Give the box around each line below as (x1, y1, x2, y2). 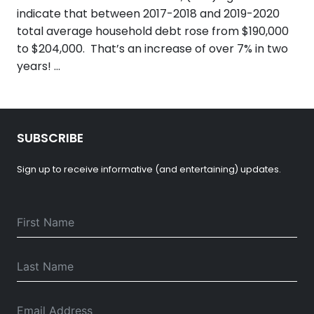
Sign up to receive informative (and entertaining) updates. (17, 163, 281, 175)
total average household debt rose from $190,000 (17, 22, 289, 39)
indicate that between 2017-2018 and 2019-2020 (17, 5, 280, 22)
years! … (17, 57, 60, 74)
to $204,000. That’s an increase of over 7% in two (17, 40, 288, 57)
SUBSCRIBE (17, 129, 83, 146)
